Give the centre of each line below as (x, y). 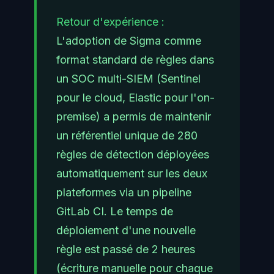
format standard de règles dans (135, 60)
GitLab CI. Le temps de (115, 212)
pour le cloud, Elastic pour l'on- (135, 98)
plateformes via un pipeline (124, 193)
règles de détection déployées (133, 155)
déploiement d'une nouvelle (126, 231)
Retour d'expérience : (110, 22)
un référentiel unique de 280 (127, 136)
